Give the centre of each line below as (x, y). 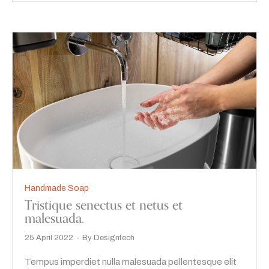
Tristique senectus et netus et (104, 206)
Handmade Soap (57, 189)
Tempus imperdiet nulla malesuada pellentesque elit (131, 262)
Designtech (114, 238)
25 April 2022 (49, 238)
